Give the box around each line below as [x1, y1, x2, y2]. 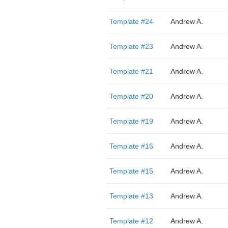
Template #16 [109, 142, 153, 150]
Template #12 [109, 217, 153, 225]
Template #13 [109, 192, 153, 200]
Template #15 [109, 167, 153, 175]
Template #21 [109, 67, 153, 75]
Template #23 [109, 42, 153, 50]
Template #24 [109, 17, 153, 25]
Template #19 [109, 117, 153, 125]
